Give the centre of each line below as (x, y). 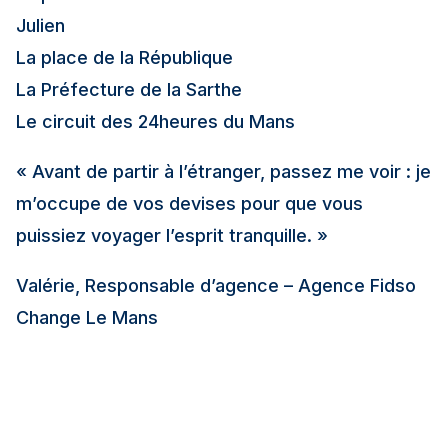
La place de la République (124, 57)
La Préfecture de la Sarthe (129, 89)
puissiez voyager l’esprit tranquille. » (172, 235)
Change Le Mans (87, 317)
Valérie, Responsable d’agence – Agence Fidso (216, 285)
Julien (40, 25)
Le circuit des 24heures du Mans (155, 121)
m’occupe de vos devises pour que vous (189, 203)
